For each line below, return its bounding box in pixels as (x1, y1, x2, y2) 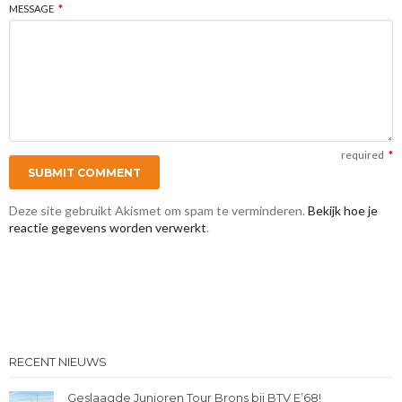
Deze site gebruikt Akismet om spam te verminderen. (9, 203, 308, 219)
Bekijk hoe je (308, 203, 378, 219)
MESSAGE (9, 3, 54, 15)
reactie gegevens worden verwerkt (9, 220, 206, 236)
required (341, 148, 384, 162)
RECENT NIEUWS (9, 354, 107, 370)
